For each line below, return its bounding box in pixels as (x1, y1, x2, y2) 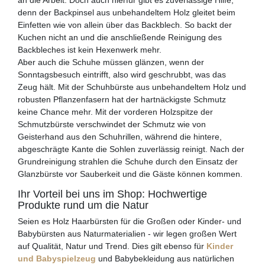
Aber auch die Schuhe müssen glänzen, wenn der (18, 57, 204, 67)
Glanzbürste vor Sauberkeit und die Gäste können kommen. (18, 169, 243, 179)
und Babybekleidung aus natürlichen (96, 254, 234, 264)
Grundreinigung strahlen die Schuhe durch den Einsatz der (18, 157, 238, 167)
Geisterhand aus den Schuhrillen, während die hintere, (18, 132, 222, 142)
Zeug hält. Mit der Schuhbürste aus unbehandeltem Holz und (18, 82, 246, 92)
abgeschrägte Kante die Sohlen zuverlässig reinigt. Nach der (18, 144, 244, 154)
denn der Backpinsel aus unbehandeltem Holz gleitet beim (18, 8, 235, 18)
